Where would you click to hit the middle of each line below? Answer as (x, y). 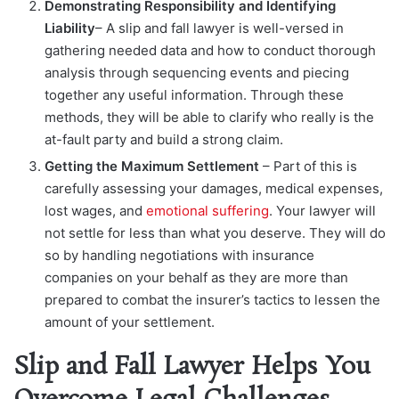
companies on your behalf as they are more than (196, 277)
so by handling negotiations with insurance (179, 255)
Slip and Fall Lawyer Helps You (192, 367)
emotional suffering (208, 210)
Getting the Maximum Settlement (152, 166)
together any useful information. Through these (194, 94)
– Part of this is (308, 166)
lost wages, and (95, 210)
